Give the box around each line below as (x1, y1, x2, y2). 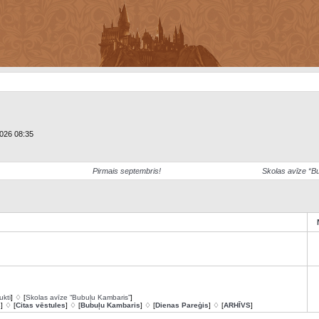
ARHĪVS (223, 301, 251, 309)
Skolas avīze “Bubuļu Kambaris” (25, 293, 130, 301)
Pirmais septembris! (93, 167, 162, 175)
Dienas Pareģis (155, 301, 209, 309)
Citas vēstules (15, 301, 66, 309)
